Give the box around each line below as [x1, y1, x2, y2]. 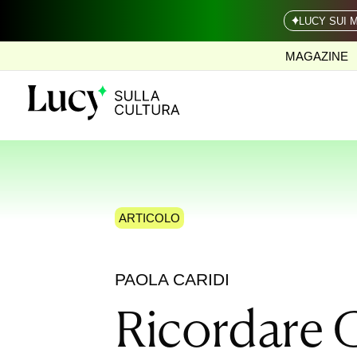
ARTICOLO [118, 211, 180, 226]
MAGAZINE [285, 49, 349, 63]
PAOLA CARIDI [114, 270, 229, 289]
